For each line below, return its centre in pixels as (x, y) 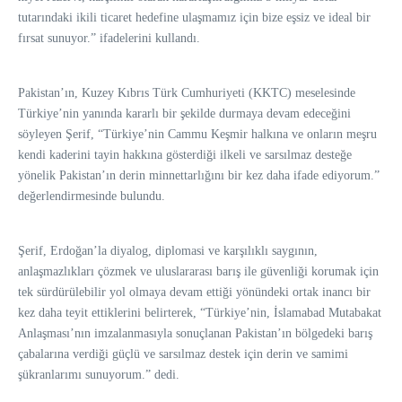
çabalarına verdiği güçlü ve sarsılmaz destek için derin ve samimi (183, 354)
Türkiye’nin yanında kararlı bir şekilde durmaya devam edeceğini (184, 113)
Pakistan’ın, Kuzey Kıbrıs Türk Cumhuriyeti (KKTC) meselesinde (187, 92)
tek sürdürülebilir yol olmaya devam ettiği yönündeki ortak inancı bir (194, 292)
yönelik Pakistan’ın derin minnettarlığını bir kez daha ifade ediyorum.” (199, 175)
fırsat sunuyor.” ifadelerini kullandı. (109, 38)
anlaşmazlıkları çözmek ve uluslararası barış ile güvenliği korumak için (198, 271)
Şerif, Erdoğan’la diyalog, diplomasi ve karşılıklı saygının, (168, 250)
